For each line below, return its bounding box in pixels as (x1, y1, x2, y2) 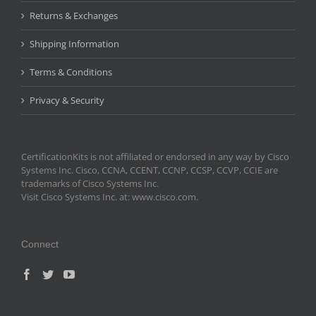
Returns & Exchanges (30, 9, 118, 23)
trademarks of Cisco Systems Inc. (21, 177, 159, 190)
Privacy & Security (30, 94, 104, 107)
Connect (21, 238, 59, 250)
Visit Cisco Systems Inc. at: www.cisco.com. (21, 190, 198, 204)
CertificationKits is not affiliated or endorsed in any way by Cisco (21, 150, 289, 164)
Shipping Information (30, 37, 119, 51)
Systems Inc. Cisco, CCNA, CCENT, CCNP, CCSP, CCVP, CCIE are (21, 164, 278, 177)
